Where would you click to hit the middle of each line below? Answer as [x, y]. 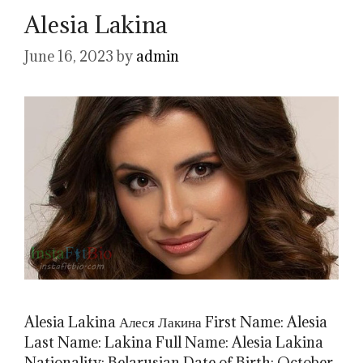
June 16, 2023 [69, 57]
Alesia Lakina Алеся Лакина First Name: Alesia [176, 322]
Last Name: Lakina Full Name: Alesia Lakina [174, 343]
